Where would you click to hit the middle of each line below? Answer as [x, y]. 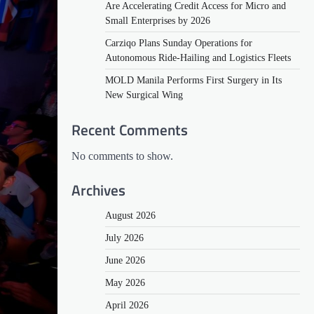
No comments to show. [122, 156]
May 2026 [125, 282]
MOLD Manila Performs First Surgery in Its [193, 80]
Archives [98, 190]
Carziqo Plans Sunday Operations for [179, 43]
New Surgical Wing [144, 95]
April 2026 [127, 305]
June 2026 [125, 260]
